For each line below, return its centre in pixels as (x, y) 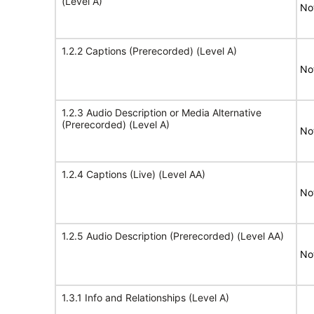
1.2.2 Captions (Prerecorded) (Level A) (149, 51)
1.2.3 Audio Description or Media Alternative (162, 112)
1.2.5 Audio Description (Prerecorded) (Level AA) (173, 236)
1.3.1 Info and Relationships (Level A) (145, 298)
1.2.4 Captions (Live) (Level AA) (134, 174)
